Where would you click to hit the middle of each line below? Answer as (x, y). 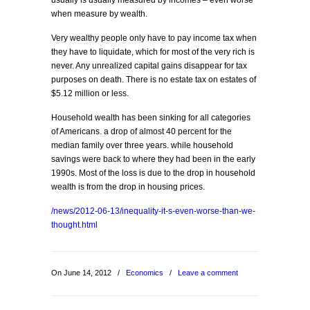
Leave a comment (208, 273)
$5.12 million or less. (90, 93)
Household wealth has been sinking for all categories (151, 118)
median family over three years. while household (142, 145)
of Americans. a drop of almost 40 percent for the (142, 131)
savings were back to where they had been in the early (153, 159)
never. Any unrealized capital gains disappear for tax (149, 66)
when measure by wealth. (99, 14)
